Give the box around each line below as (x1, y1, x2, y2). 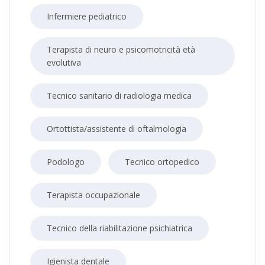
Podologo (47, 156, 85, 167)
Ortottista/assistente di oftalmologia (47, 123, 186, 134)
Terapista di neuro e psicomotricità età (47, 44, 195, 55)
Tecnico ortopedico (125, 156, 199, 167)
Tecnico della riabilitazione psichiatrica (47, 222, 192, 234)
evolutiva (47, 57, 81, 68)
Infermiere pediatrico (47, 11, 127, 22)
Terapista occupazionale (47, 189, 140, 201)
